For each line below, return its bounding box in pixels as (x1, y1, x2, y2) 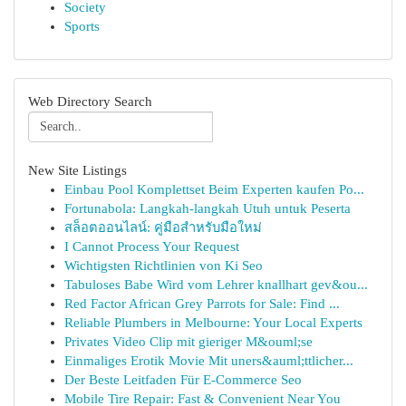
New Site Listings (28, 163, 127, 178)
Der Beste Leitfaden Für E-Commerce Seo (64, 372, 302, 387)
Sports (64, 19, 100, 34)
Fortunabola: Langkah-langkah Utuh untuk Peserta (64, 201, 351, 216)
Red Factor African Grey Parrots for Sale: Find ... (64, 296, 340, 311)
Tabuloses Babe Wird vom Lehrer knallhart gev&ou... (64, 277, 368, 292)
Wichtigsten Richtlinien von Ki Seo (64, 258, 263, 273)
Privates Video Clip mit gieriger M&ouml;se (64, 334, 313, 349)
